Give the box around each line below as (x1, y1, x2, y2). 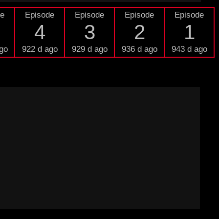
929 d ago (71, 44, 108, 54)
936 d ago (121, 44, 157, 54)
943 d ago (171, 44, 207, 54)
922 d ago (22, 44, 58, 54)
